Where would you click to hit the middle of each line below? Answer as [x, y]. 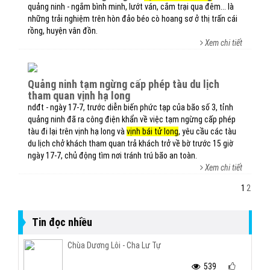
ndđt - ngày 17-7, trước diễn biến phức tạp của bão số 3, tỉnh [130, 107]
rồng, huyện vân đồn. [63, 31]
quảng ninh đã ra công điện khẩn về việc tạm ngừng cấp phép [132, 119]
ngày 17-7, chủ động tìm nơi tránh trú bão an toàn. [112, 155]
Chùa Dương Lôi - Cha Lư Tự [114, 245]
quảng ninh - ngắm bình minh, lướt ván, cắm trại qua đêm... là [131, 7]
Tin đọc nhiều [62, 222]
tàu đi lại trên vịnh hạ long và [77, 131]
